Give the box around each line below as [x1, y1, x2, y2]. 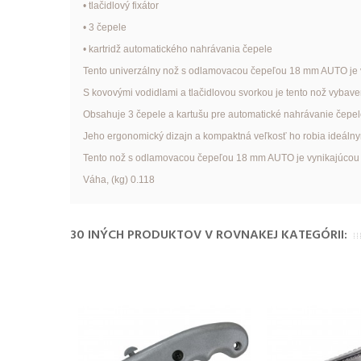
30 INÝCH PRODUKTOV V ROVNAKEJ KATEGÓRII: [70, 225, 347, 247]
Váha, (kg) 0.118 [82, 174, 155, 186]
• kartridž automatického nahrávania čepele [82, 44, 272, 56]
